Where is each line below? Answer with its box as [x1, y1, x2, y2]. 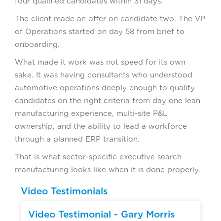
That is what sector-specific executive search [15, 152, 182, 161]
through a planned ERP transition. [15, 134, 140, 144]
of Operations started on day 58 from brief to [15, 27, 184, 36]
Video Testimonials [21, 185, 108, 197]
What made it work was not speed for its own [15, 57, 185, 67]
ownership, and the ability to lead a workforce [15, 121, 187, 131]
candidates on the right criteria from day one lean [15, 96, 200, 105]
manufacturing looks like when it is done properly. [15, 165, 200, 174]
